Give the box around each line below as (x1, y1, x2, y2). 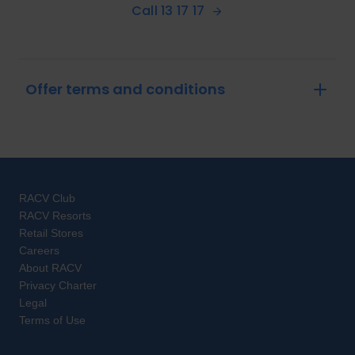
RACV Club (19, 192, 75, 205)
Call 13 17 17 (131, 2, 205, 21)
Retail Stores (19, 227, 83, 240)
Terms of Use (19, 314, 86, 327)
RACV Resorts (19, 209, 91, 223)
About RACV (19, 261, 82, 275)
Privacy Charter (19, 279, 97, 292)
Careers (19, 244, 59, 258)
